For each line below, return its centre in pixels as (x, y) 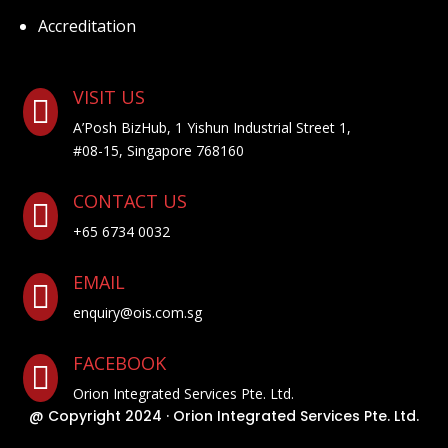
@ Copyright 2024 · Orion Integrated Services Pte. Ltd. (224, 416)
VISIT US (108, 97)
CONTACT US (129, 201)
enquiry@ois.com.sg (137, 313)
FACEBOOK (119, 363)
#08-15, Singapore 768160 (158, 151)
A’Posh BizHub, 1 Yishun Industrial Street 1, (211, 128)
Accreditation (87, 26)
